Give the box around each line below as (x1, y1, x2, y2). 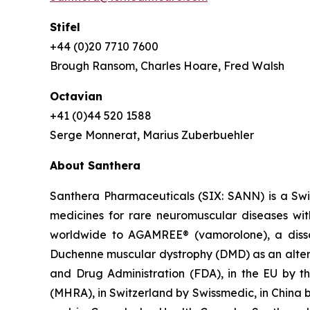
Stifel (50, 20, 80, 35)
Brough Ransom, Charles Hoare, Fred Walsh (50, 59, 284, 73)
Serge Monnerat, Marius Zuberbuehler (50, 128, 254, 143)
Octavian (50, 89, 102, 104)
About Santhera (50, 158, 140, 173)
